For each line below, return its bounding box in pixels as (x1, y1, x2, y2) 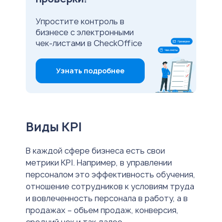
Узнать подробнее (56, 66, 124, 76)
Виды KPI (26, 118, 82, 136)
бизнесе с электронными (36, 27, 134, 38)
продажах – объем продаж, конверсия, (26, 205, 178, 216)
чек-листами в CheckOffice (36, 38, 142, 49)
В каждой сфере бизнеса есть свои (26, 145, 165, 157)
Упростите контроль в (36, 16, 124, 27)
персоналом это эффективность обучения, (26, 169, 195, 180)
